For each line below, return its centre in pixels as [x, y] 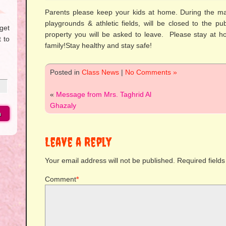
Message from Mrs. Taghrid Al [104, 94]
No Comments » [151, 72]
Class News [100, 72]
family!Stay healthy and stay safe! [98, 45]
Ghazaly [63, 105]
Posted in [66, 72]
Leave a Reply [78, 142]
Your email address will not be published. [110, 160]
